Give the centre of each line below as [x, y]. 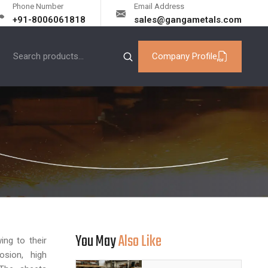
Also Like [140, 242]
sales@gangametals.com [188, 20]
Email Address [159, 6]
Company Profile [184, 56]
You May [97, 242]
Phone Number [38, 6]
